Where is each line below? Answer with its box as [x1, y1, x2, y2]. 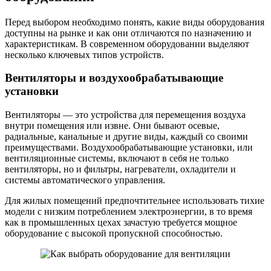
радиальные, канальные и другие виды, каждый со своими [5, 131, 248, 142]
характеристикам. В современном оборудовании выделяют [5, 38, 249, 49]
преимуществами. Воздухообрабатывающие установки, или [5, 142, 253, 153]
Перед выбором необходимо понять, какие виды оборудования [5, 16, 264, 27]
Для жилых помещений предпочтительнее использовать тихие [5, 195, 264, 206]
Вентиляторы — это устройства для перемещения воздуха [5, 109, 246, 120]
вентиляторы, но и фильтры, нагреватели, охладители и [5, 164, 236, 175]
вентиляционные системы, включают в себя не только [5, 153, 229, 164]
